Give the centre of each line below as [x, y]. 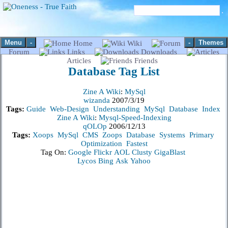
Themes [211, 42]
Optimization [101, 144]
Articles [80, 61]
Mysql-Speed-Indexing [135, 118]
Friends [145, 61]
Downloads [159, 52]
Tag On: [54, 152]
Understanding [116, 109]
